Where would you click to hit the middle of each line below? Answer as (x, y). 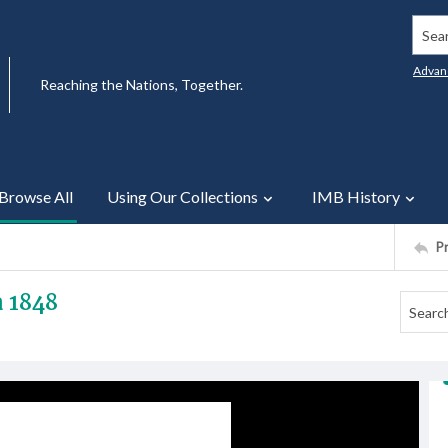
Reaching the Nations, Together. (141, 84)
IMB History (356, 196)
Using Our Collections (182, 196)
